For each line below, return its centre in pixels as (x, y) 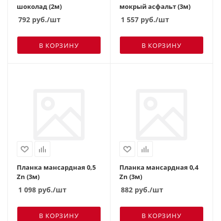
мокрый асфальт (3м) (155, 6)
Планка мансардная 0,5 (56, 167)
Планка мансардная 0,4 (159, 167)
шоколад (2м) (39, 6)
